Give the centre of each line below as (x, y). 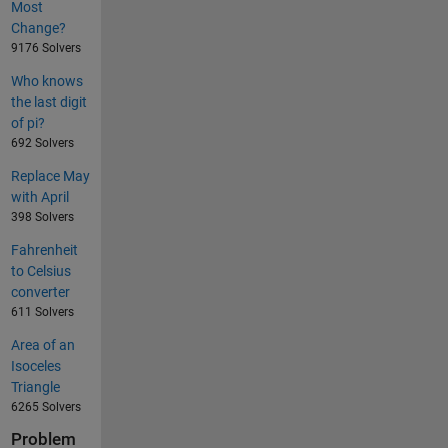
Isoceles (35, 366)
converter (40, 292)
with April (39, 197)
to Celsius (40, 271)
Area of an (42, 345)
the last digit (48, 102)
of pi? (27, 123)
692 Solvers (42, 143)
